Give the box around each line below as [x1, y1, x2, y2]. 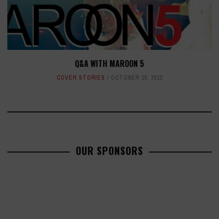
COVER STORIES [56, 73, 105, 82]
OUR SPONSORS [76, 143, 143, 158]
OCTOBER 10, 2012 [110, 73, 163, 82]
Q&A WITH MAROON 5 [75, 57, 144, 69]
